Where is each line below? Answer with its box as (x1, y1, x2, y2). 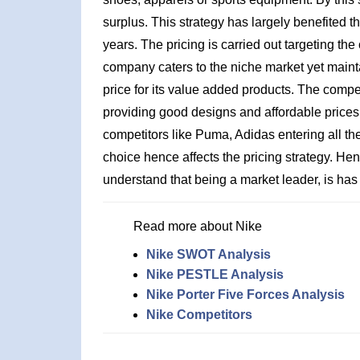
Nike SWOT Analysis (145, 247, 271, 261)
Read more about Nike (133, 219, 262, 233)
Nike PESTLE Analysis (145, 268, 284, 281)
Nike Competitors (145, 308, 252, 321)
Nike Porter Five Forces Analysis (145, 288, 345, 301)
